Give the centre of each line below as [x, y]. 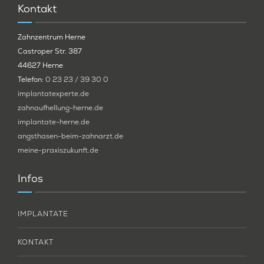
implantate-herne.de [54, 122]
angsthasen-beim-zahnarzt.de [70, 136]
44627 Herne [40, 65]
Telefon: [32, 79]
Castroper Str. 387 [50, 51]
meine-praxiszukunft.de [58, 150]
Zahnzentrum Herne [52, 37]
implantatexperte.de [53, 93]
